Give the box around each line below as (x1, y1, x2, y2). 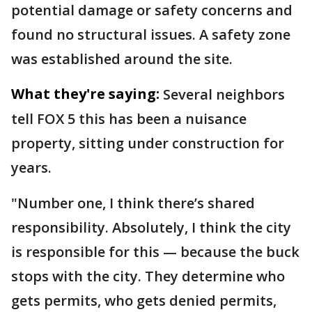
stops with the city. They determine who (11, 267, 285, 286)
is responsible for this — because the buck (11, 242, 299, 261)
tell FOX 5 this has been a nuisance (11, 109, 247, 128)
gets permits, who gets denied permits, (11, 291, 276, 310)
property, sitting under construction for (11, 134, 284, 153)
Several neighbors (163, 85, 285, 104)
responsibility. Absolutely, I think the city (11, 218, 291, 237)
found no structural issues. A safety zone (11, 25, 290, 44)
